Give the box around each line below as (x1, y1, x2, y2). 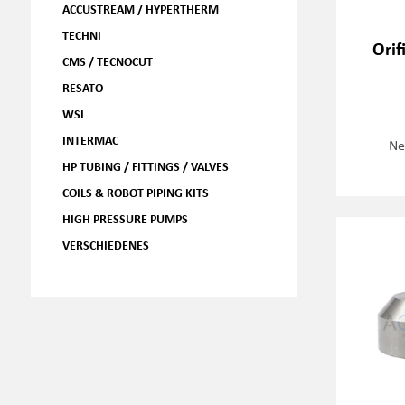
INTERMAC (61, 131, 118, 148)
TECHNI (61, 26, 101, 43)
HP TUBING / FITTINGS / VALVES (61, 157, 229, 174)
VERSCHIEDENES (61, 236, 149, 253)
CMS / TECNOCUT (61, 52, 153, 70)
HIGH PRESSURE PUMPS (61, 210, 188, 227)
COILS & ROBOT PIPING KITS (61, 184, 209, 201)
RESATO (61, 79, 103, 96)
